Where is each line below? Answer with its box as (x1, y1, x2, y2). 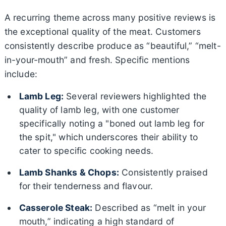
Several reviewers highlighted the (64, 91, 207, 102)
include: (4, 69, 38, 80)
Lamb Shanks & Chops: (19, 167, 120, 178)
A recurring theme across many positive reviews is (4, 12, 216, 23)
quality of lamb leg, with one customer (19, 104, 180, 116)
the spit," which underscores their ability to (19, 132, 198, 143)
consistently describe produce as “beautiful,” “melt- (4, 40, 221, 51)
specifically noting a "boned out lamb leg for (19, 118, 205, 129)
